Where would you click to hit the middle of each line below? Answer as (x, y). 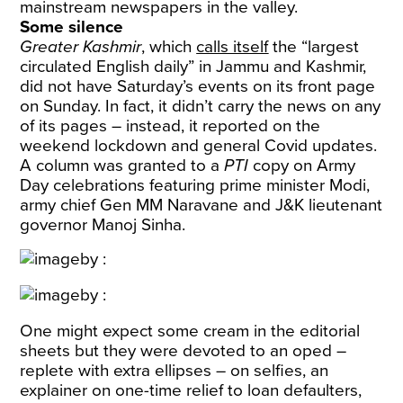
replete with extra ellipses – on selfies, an (175, 371)
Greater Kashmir (81, 47)
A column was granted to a (122, 166)
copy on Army (302, 166)
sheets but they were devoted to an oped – (184, 351)
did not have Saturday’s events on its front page (198, 86)
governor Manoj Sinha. (103, 225)
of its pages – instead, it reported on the (170, 126)
